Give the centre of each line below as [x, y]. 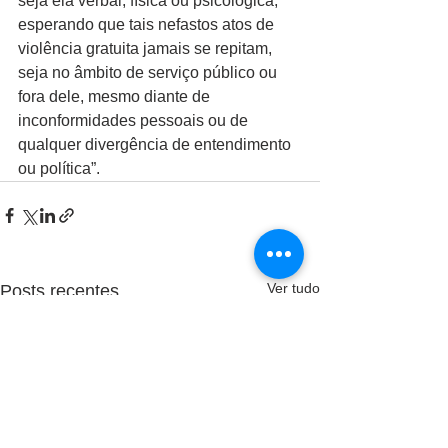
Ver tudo [293, 288]
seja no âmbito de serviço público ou [149, 72]
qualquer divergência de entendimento [156, 144]
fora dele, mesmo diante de [116, 96]
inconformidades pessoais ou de [135, 120]
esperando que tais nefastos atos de [148, 24]
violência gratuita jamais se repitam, [147, 48]
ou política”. [59, 168]
